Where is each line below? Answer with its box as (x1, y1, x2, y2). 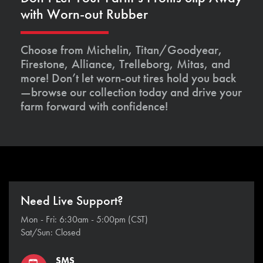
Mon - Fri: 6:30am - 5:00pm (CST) (21, 213, 148, 225)
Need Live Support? (21, 193, 123, 209)
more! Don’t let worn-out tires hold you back (21, 70, 236, 86)
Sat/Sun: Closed (21, 226, 80, 238)
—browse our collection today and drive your (21, 84, 242, 100)
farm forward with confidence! (21, 98, 168, 114)
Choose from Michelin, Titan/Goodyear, (21, 42, 222, 58)
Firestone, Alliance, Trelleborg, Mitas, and (21, 56, 230, 72)
